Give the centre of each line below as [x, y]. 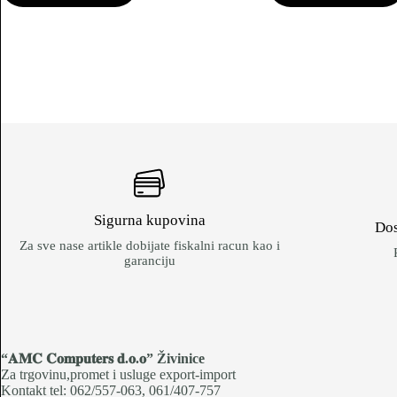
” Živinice [175, 358]
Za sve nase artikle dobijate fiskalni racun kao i [149, 245]
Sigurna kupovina [149, 220]
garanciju [149, 260]
